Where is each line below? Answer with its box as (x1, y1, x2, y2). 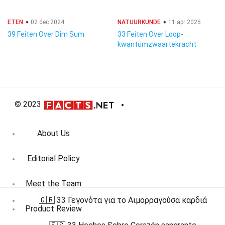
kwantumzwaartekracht (118, 40, 196, 48)
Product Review (25, 204, 82, 214)
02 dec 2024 (29, 19, 64, 26)
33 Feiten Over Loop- (118, 30, 183, 38)
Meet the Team (26, 179, 81, 189)
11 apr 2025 (167, 19, 201, 26)
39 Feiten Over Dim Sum (8, 30, 84, 38)
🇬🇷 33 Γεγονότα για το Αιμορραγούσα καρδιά (38, 195, 207, 205)
